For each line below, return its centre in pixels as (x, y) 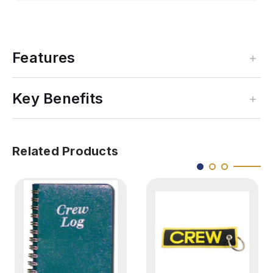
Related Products (65, 151)
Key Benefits (58, 99)
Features (44, 58)
